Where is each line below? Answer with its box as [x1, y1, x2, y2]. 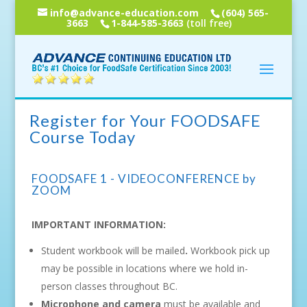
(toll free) [183, 16, 232, 29]
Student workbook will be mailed [40, 244, 185, 257]
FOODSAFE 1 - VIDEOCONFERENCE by [31, 171, 256, 186]
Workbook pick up [187, 244, 270, 257]
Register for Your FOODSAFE [29, 110, 261, 130]
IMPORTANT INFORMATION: [31, 218, 166, 231]
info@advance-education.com [50, 5, 199, 19]
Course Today [29, 127, 136, 147]
